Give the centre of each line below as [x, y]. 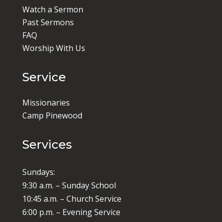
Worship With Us [54, 48]
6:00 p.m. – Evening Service [71, 212]
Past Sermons [48, 22]
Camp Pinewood [52, 115]
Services [47, 144]
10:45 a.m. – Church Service [72, 199]
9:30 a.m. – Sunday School [69, 185]
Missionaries [46, 103]
